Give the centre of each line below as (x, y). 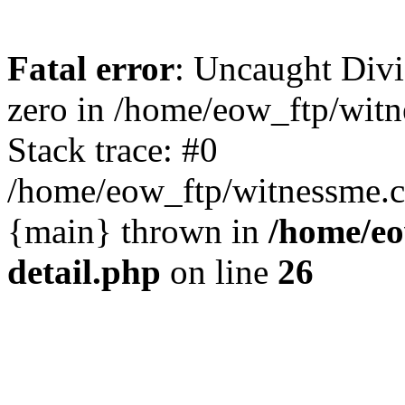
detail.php (84, 272)
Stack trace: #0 (113, 150)
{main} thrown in (138, 231)
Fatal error (91, 68)
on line (219, 272)
